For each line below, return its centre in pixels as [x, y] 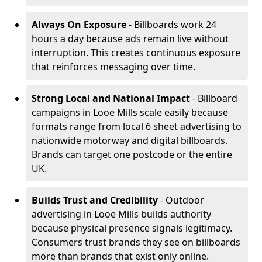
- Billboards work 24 [171, 25]
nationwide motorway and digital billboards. [130, 140]
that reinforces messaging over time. [113, 67]
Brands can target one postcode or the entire [132, 154]
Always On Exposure [79, 25]
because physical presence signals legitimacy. [132, 228]
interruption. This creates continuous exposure [136, 53]
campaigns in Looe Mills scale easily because [130, 112]
